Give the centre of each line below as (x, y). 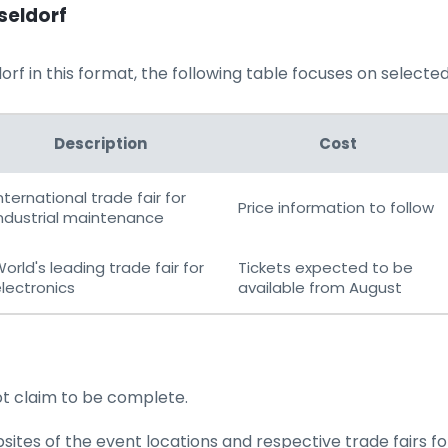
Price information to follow (336, 207)
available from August (320, 287)
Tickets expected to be (325, 267)
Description (100, 143)
